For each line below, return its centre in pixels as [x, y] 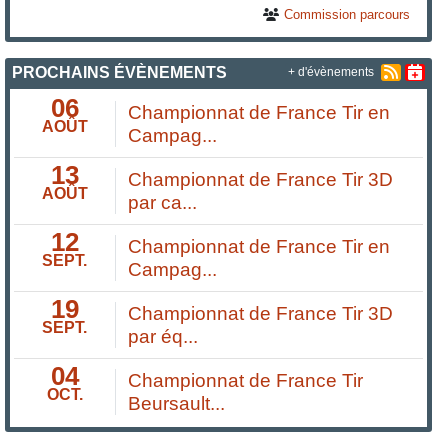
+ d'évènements [330, 72]
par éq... [163, 336]
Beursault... [177, 403]
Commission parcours [346, 14]
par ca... [163, 202]
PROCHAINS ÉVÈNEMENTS [120, 72]
